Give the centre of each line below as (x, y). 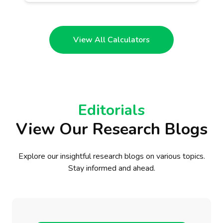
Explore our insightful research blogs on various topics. (111, 156)
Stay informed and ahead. (111, 168)
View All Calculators (111, 40)
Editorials (111, 110)
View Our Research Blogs (111, 129)
